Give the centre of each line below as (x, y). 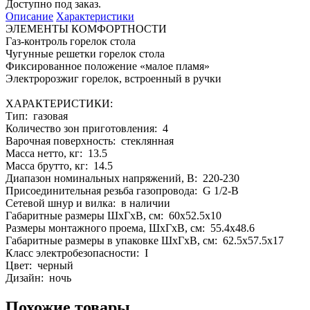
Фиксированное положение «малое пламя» (108, 66)
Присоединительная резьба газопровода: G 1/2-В (122, 190)
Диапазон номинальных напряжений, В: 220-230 (122, 178)
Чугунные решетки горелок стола (85, 53)
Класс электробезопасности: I (77, 253)
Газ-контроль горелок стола (71, 41)
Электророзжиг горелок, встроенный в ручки (113, 78)
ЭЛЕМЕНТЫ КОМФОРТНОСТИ (86, 28)
